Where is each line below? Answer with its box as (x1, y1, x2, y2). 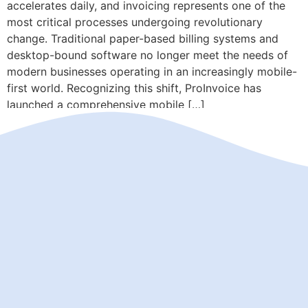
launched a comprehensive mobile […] (7, 97, 205, 111)
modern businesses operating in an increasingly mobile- (7, 64, 297, 78)
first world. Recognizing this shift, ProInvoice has (7, 80, 261, 95)
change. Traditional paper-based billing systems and (7, 31, 278, 45)
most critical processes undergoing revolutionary (7, 14, 263, 29)
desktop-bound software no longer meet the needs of (7, 47, 288, 62)
